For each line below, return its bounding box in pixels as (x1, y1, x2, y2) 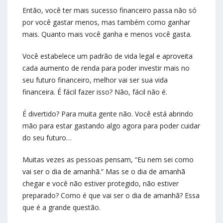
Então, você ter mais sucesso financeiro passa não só (22, 5, 197, 15)
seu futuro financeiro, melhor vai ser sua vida (22, 75, 168, 85)
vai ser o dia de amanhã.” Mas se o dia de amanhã (22, 167, 185, 177)
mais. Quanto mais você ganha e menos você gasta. (22, 29, 192, 39)
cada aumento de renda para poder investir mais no (22, 63, 190, 73)
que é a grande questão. (22, 203, 101, 213)
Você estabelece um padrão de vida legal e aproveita (22, 51, 193, 61)
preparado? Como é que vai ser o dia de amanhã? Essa (22, 191, 200, 201)
